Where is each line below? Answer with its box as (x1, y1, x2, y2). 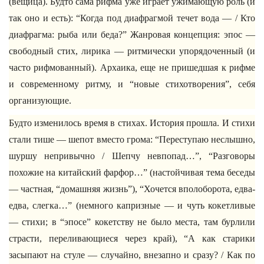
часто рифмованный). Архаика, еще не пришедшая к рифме (9, 62, 255, 72)
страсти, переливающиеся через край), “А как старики (9, 233, 255, 243)
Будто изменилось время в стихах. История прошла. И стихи (9, 118, 255, 128)
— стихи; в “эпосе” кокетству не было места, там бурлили (9, 217, 255, 227)
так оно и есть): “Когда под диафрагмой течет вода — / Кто (9, 13, 255, 23)
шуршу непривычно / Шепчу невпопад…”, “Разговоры (9, 151, 255, 161)
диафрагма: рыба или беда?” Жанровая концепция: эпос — (9, 29, 255, 39)
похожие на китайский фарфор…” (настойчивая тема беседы (9, 167, 255, 177)
